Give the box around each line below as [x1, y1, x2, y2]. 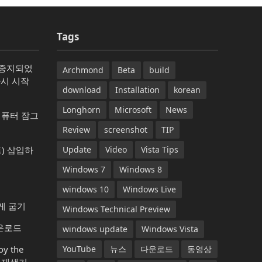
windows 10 [62, 184, 109, 195]
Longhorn [62, 104, 101, 116]
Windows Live [122, 184, 176, 195]
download [62, 84, 101, 96]
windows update [62, 223, 127, 235]
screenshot [104, 124, 147, 136]
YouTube [62, 243, 96, 255]
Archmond [62, 64, 104, 76]
